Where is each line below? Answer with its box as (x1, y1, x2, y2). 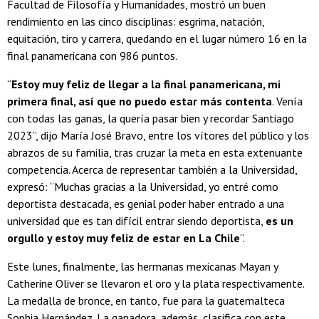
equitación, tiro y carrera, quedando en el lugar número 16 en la (7, 31, 307, 46)
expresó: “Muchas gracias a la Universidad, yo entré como (7, 179, 278, 194)
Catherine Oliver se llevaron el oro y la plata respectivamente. (7, 276, 304, 291)
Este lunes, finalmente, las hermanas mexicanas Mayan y (7, 258, 278, 273)
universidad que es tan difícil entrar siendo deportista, (7, 213, 266, 228)
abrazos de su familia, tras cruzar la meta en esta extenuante (7, 145, 303, 159)
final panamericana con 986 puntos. (7, 48, 179, 63)
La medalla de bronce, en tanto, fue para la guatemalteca (7, 293, 285, 308)
